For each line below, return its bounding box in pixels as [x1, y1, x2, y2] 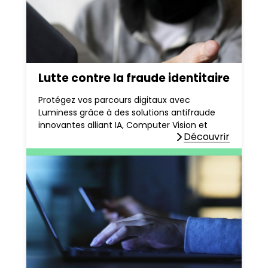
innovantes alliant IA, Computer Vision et [38, 119, 208, 132]
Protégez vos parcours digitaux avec [38, 94, 190, 106]
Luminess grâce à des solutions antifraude [38, 106, 215, 119]
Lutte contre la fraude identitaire [38, 70, 230, 87]
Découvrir [184, 130, 230, 144]
